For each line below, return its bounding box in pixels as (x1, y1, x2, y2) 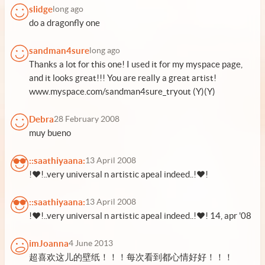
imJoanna (29, 238, 69, 248)
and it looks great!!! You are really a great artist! (29, 73, 216, 83)
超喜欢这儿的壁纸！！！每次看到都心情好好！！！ (29, 252, 233, 262)
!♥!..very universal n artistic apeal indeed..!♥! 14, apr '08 (29, 211, 251, 221)
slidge (29, 4, 53, 14)
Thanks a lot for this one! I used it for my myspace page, (29, 59, 243, 69)
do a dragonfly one (29, 18, 100, 28)
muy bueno (29, 128, 71, 138)
